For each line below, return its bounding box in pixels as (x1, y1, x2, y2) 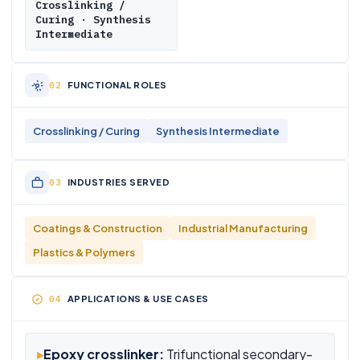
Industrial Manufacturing (178, 222, 308, 235)
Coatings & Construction (33, 222, 162, 235)
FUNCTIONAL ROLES (67, 80, 167, 90)
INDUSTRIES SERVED (67, 177, 170, 187)
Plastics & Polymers (33, 246, 135, 259)
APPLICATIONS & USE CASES (67, 293, 209, 304)
